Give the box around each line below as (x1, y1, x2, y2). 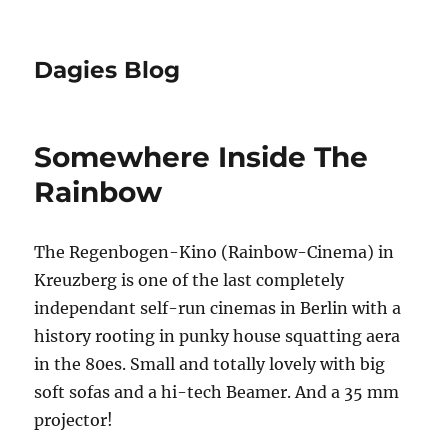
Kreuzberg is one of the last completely (34, 270, 345, 290)
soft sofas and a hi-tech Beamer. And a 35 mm (34, 382, 400, 402)
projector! (34, 410, 114, 430)
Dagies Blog (34, 56, 181, 84)
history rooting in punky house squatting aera (34, 326, 401, 346)
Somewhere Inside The (34, 140, 369, 174)
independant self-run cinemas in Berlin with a (34, 298, 402, 318)
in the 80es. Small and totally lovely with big (34, 354, 386, 374)
